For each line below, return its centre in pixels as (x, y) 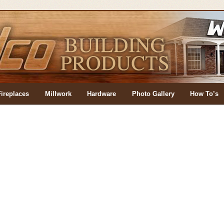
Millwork (58, 94)
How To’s (204, 94)
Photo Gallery (153, 94)
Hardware (102, 94)
